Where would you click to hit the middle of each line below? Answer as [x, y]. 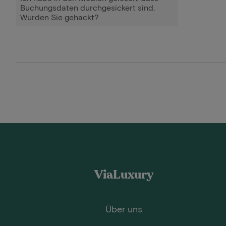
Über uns [124, 209]
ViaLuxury [124, 175]
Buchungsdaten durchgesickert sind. [88, 7]
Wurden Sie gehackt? [60, 17]
